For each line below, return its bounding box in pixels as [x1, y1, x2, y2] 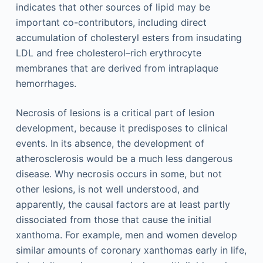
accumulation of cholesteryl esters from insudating [15, 31, 242, 43]
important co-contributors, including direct [15, 16, 207, 28]
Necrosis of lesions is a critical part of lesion [15, 106, 214, 119]
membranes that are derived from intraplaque [15, 62, 218, 74]
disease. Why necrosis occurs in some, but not [15, 167, 222, 180]
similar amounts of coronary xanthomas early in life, [15, 244, 247, 256]
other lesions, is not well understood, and [15, 183, 199, 195]
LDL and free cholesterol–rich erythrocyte [15, 46, 201, 59]
